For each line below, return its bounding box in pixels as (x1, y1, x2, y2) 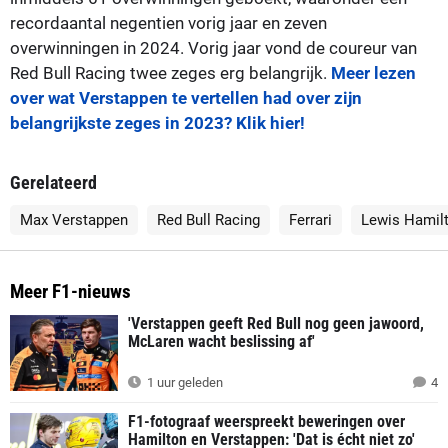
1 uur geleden (144, 375, 223, 391)
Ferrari (289, 211, 332, 230)
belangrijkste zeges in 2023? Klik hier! (10, 113, 305, 134)
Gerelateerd (10, 172, 97, 194)
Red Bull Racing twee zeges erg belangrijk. (10, 63, 331, 84)
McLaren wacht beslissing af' (128, 332, 315, 352)
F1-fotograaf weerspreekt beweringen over (128, 412, 405, 432)
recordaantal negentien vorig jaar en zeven (10, 13, 327, 34)
